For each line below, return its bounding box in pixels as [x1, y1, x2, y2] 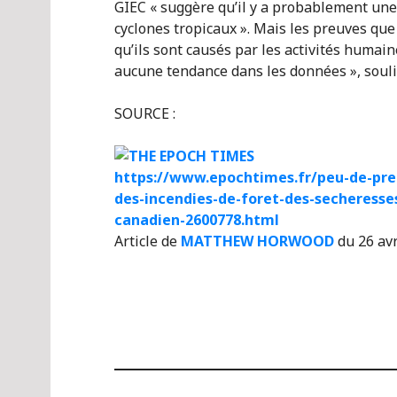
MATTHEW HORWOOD [181, 231, 334, 251]
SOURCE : [114, 104, 175, 123]
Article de [114, 231, 181, 251]
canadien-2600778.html [114, 210, 279, 230]
